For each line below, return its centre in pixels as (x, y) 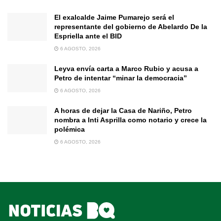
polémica (70, 129)
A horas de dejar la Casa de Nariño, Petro (123, 110)
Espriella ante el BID (88, 36)
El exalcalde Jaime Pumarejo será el (114, 17)
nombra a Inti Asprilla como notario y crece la (130, 120)
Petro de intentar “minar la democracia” (121, 78)
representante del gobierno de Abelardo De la (131, 26)
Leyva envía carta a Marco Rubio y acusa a (126, 68)
